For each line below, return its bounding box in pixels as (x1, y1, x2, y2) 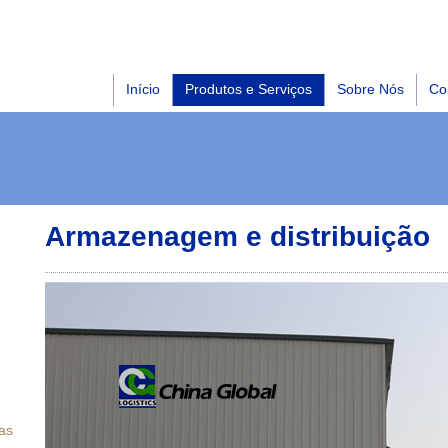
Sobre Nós (337, 81, 404, 97)
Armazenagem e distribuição (45, 221, 430, 252)
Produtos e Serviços (185, 81, 312, 97)
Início (126, 81, 160, 97)
